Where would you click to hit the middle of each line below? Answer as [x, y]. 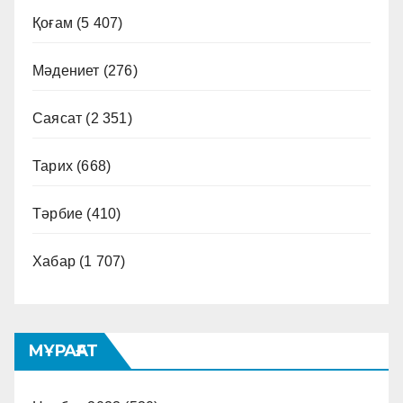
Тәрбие [58, 214]
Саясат [58, 119]
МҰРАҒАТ [63, 351]
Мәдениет [66, 71]
